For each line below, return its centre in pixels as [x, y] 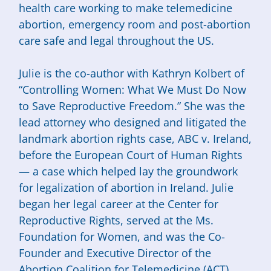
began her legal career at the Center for [119, 204]
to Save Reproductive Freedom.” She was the [132, 106]
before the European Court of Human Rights [131, 155]
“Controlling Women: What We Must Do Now [133, 89]
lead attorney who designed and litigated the [133, 122]
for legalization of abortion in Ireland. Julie [126, 187]
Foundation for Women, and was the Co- [122, 236]
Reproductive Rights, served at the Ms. [116, 220]
